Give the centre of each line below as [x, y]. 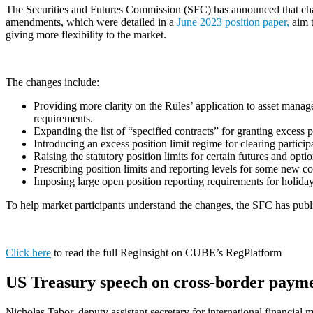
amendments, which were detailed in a [91, 22]
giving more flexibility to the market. [89, 34]
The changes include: [55, 82]
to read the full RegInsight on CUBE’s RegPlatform [166, 252]
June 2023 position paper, [233, 22]
